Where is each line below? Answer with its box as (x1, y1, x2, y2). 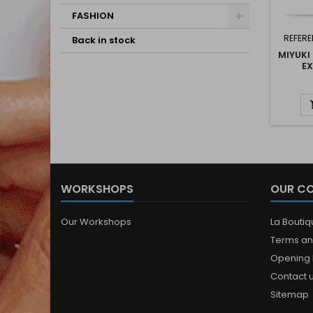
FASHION (72, 9, 114, 22)
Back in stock (72, 34, 136, 47)
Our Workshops (61, 215, 131, 228)
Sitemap (270, 288, 309, 301)
